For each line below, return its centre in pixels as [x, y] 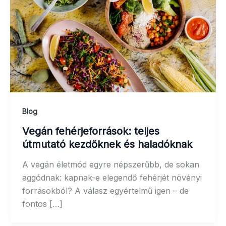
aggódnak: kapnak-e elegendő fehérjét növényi [112, 177]
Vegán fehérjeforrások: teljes [91, 131]
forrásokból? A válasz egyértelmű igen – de [105, 190]
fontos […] [42, 204]
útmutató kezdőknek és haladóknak [107, 144]
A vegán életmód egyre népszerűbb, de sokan [111, 164]
